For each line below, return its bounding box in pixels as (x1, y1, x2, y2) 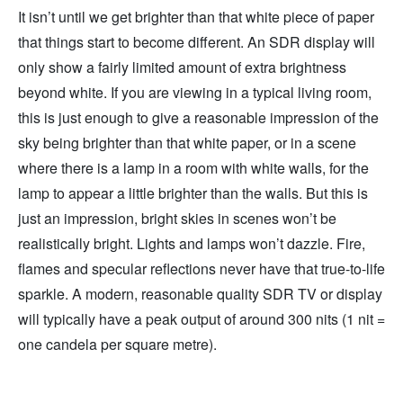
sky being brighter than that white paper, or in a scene (18, 131, 356, 153)
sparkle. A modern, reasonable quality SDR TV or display (18, 282, 382, 304)
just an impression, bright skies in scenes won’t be (18, 207, 336, 228)
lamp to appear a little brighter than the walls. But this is (18, 182, 368, 203)
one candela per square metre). (18, 333, 217, 354)
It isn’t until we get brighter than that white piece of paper (18, 5, 374, 27)
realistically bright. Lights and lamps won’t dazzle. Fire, (18, 232, 365, 254)
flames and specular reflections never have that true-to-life (18, 257, 385, 279)
